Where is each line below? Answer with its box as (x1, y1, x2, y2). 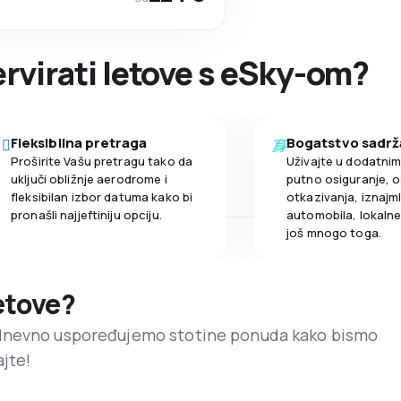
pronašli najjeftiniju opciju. (11, 207, 162, 224)
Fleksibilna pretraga (11, 133, 148, 153)
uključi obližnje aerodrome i (11, 171, 167, 188)
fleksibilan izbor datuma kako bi (11, 189, 193, 206)
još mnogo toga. (286, 225, 381, 242)
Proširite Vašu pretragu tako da (11, 153, 193, 170)
